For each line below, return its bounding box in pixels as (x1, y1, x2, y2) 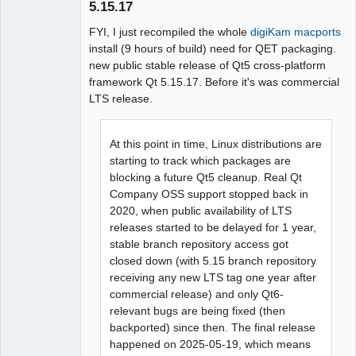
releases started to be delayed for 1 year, (110, 220, 317, 234)
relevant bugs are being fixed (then (110, 304, 286, 317)
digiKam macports (250, 25, 341, 38)
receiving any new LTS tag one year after (110, 270, 317, 284)
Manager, (9, 110, 49, 122)
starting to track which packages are (110, 153, 292, 167)
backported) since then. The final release (110, 320, 316, 334)
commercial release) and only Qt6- (110, 287, 284, 300)
